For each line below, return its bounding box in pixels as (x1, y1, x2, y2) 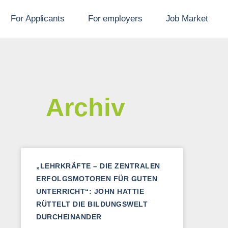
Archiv (46, 93, 125, 122)
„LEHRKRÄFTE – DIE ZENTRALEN (36, 162, 160, 170)
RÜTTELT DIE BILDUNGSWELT (36, 200, 148, 208)
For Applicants (11, 14, 65, 23)
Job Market (165, 14, 208, 23)
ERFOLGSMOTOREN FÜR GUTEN (36, 175, 157, 183)
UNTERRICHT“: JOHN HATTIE (36, 187, 144, 195)
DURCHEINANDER (36, 213, 102, 221)
